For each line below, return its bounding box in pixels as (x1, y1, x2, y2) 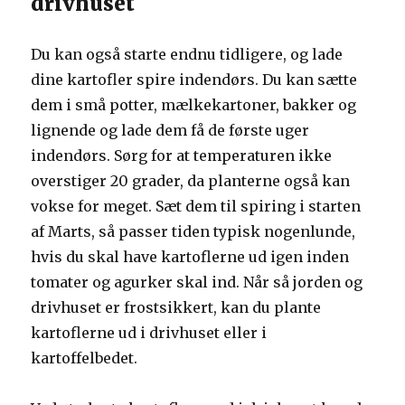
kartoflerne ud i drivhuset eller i (31, 324, 268, 342)
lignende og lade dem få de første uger (31, 121, 310, 139)
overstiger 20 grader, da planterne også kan (31, 172, 351, 190)
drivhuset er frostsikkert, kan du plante (31, 298, 322, 316)
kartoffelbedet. (31, 349, 138, 367)
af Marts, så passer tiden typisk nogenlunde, (31, 222, 356, 240)
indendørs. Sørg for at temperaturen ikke (31, 146, 333, 165)
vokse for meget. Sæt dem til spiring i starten (31, 197, 362, 215)
